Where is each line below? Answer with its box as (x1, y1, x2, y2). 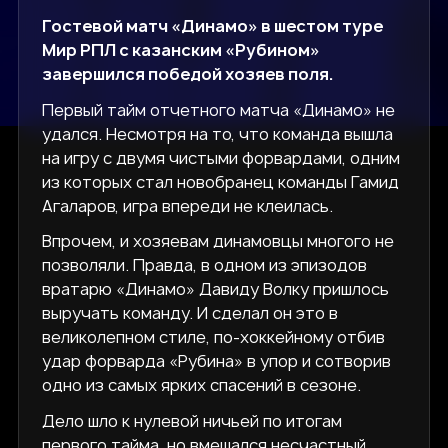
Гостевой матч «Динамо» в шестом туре (42, 15, 384, 38)
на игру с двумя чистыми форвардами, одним (42, 146, 401, 169)
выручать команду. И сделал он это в (42, 302, 339, 325)
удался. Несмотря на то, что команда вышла (42, 122, 394, 145)
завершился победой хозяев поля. (42, 63, 335, 86)
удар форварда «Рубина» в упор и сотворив (42, 350, 392, 373)
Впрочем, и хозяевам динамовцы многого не (42, 230, 395, 253)
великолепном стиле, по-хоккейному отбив (42, 326, 386, 349)
